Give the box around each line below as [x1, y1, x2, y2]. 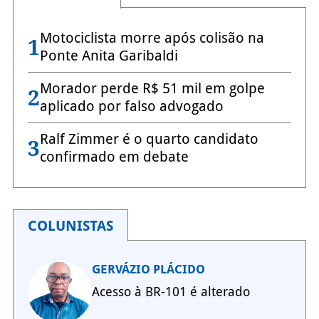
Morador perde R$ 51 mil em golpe [39, 80, 265, 98]
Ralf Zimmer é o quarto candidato [39, 130, 258, 148]
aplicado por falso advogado [39, 98, 224, 115]
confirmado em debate [39, 148, 189, 166]
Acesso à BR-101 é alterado [91, 284, 250, 300]
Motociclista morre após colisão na [39, 29, 264, 47]
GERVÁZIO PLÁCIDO [91, 262, 205, 277]
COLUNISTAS [27, 217, 113, 235]
